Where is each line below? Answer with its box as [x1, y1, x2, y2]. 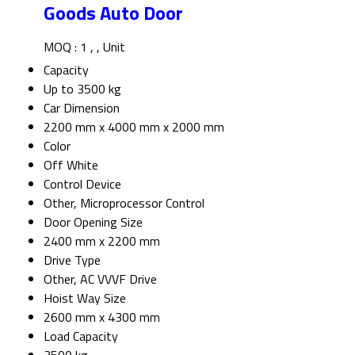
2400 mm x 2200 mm [44, 231, 160, 250]
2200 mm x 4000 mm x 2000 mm [44, 116, 224, 136]
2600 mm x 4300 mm [44, 307, 160, 326]
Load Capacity [44, 326, 118, 345]
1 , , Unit [80, 36, 125, 56]
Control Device [44, 174, 121, 193]
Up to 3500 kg [44, 78, 121, 98]
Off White [44, 155, 98, 174]
